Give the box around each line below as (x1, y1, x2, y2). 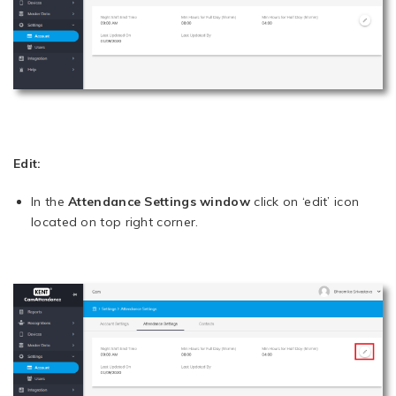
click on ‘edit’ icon (249, 194, 360, 209)
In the (31, 194, 69, 209)
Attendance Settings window (68, 194, 250, 209)
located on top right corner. (31, 214, 199, 230)
